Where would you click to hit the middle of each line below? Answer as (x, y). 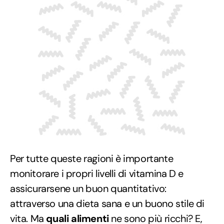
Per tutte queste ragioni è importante (92, 158)
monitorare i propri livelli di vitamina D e (97, 173)
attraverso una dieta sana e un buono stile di (107, 203)
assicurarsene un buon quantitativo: (88, 188)
